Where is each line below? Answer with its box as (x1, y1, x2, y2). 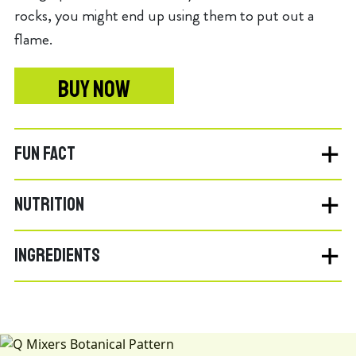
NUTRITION (14, 192, 84, 216)
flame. (14, 28, 52, 51)
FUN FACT (14, 141, 75, 165)
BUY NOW (58, 73, 130, 104)
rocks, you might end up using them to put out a (14, 4, 314, 27)
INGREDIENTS (14, 243, 100, 267)
